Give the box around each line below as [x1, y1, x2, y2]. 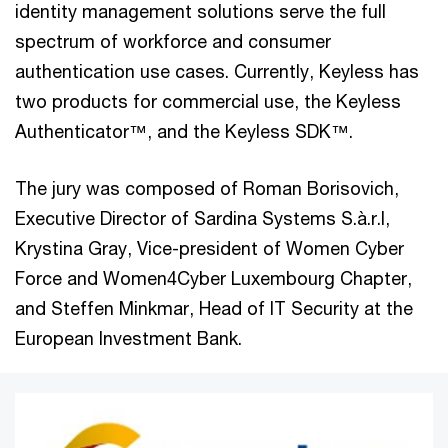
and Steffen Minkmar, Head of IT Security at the [15, 296, 413, 319]
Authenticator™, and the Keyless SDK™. [15, 119, 353, 142]
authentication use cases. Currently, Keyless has [15, 59, 419, 82]
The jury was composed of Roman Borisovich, [15, 176, 399, 199]
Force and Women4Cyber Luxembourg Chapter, [15, 266, 412, 289]
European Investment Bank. [15, 326, 242, 349]
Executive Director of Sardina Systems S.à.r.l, [15, 206, 390, 229]
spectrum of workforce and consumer [15, 29, 331, 52]
